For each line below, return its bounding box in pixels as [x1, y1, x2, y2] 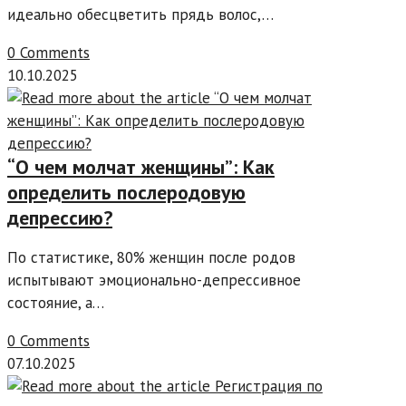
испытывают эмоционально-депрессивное [7, 270, 301, 291]
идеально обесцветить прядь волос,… [7, 5, 274, 25]
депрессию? [7, 205, 112, 231]
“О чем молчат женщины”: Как [7, 154, 275, 180]
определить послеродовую [7, 179, 246, 206]
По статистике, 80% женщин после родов [7, 247, 295, 268]
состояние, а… [7, 293, 104, 314]
